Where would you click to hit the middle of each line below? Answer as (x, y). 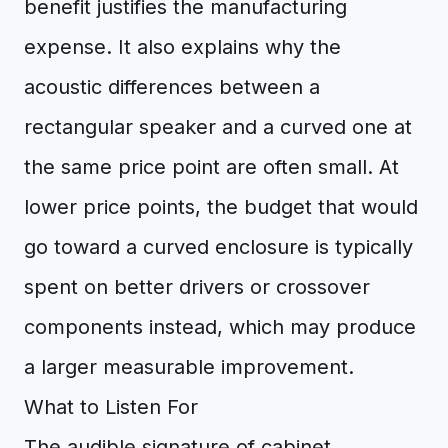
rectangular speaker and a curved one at (218, 127)
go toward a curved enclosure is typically (218, 247)
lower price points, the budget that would (221, 207)
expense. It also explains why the (182, 47)
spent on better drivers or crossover (197, 287)
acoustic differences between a (172, 87)
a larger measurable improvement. (189, 367)
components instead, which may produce (220, 327)
